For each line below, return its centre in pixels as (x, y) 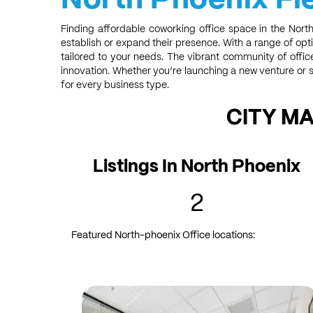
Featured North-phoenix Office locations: (163, 235)
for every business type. (115, 85)
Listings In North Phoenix (197, 166)
